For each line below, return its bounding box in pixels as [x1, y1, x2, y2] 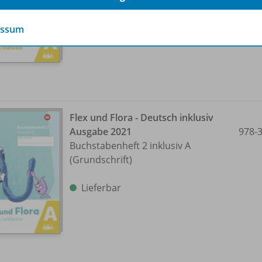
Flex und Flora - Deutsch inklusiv [70, 111, 213, 124]
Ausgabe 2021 [70, 125, 132, 138]
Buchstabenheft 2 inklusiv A [70, 139, 191, 152]
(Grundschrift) [70, 153, 132, 166]
